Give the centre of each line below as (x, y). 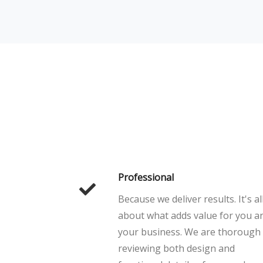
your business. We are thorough (189, 232)
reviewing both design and (176, 248)
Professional (146, 177)
